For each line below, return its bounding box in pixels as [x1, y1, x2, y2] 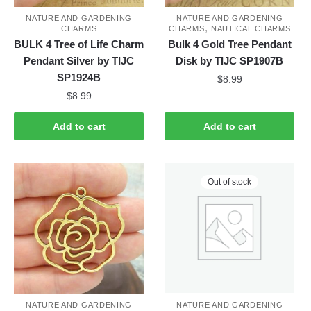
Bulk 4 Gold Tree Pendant [167, 38, 292, 51]
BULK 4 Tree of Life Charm [14, 38, 144, 51]
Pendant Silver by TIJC [24, 55, 135, 67]
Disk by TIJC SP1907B [176, 55, 284, 67]
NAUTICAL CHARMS [210, 24, 291, 33]
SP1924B [57, 72, 101, 84]
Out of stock [208, 177, 252, 187]
